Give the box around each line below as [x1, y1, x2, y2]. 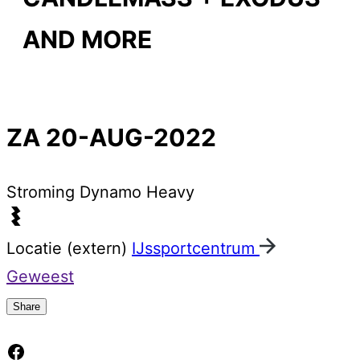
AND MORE [22, 25, 152, 55]
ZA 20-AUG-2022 [6, 123, 216, 153]
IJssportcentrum [132, 239, 255, 259]
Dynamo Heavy [80, 182, 194, 202]
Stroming [6, 182, 80, 202]
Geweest [6, 267, 74, 287]
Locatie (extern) [6, 239, 132, 259]
